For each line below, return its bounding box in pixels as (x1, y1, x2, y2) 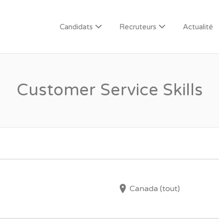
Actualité (183, 22, 213, 31)
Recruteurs (119, 22, 156, 31)
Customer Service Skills (16, 80, 203, 100)
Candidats (60, 22, 93, 31)
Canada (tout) (129, 184, 180, 194)
